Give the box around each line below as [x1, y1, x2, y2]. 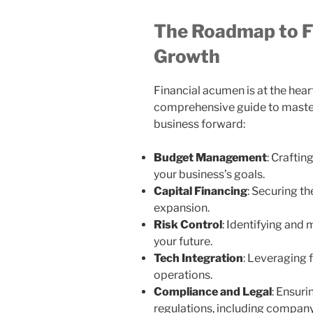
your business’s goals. [154, 168, 265, 182]
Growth [154, 45, 220, 67]
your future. [154, 235, 212, 249]
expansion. [154, 201, 210, 215]
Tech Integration [154, 252, 243, 265]
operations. [154, 268, 212, 282]
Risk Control [154, 218, 222, 232]
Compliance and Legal [154, 285, 272, 299]
